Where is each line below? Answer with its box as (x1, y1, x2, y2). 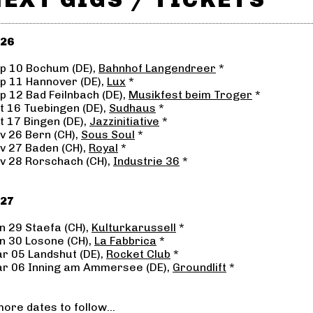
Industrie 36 (113, 154, 180, 168)
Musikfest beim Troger (129, 88, 252, 102)
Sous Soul (81, 128, 135, 142)
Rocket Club (106, 247, 170, 261)
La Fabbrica (94, 234, 156, 248)
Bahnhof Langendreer (99, 61, 216, 75)
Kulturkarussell (92, 221, 176, 235)
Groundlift (173, 261, 226, 275)
